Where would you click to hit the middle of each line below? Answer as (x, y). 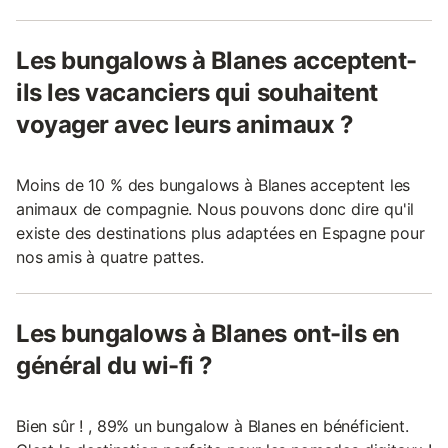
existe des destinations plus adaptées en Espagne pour (220, 232)
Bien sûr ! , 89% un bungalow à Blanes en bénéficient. (212, 425)
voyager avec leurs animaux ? (185, 124)
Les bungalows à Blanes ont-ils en (208, 333)
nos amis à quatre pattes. (110, 256)
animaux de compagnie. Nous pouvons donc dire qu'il (215, 208)
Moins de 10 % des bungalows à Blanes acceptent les (213, 184)
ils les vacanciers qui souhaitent (197, 92)
